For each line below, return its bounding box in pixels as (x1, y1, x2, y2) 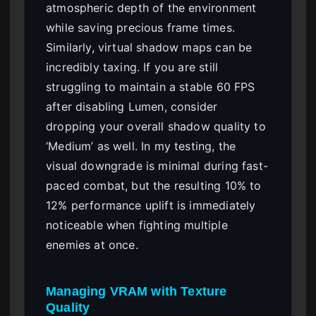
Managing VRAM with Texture (46, 283, 227, 298)
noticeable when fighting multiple (46, 217, 228, 232)
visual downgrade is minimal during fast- (46, 158, 268, 173)
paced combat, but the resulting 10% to (46, 178, 262, 193)
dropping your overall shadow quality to (46, 119, 266, 133)
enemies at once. (46, 237, 138, 252)
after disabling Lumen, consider (46, 99, 218, 114)
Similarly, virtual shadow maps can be (46, 39, 253, 54)
